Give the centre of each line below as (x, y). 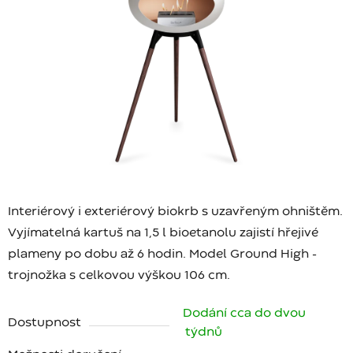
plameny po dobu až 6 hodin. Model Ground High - (162, 255)
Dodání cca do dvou (244, 314)
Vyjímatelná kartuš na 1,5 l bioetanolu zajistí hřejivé (163, 234)
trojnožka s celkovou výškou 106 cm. (119, 276)
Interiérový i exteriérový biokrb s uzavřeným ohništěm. (175, 212)
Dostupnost (45, 323)
